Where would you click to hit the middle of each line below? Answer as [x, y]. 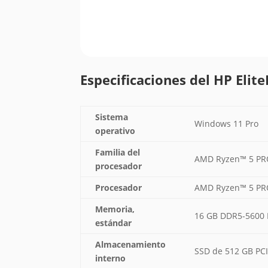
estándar [114, 223]
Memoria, [115, 209]
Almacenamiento [131, 245]
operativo [115, 131]
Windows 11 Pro [227, 124]
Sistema [112, 117]
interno [111, 258]
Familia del [118, 153]
